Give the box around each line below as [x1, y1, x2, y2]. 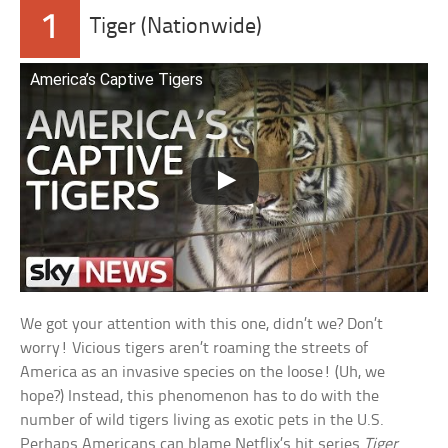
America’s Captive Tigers [30, 69, 204, 89]
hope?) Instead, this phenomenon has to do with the [20, 388, 380, 406]
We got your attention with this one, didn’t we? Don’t [20, 316, 384, 334]
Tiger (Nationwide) [90, 15, 263, 39]
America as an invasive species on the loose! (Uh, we [20, 364, 386, 382]
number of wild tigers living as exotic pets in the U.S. [20, 412, 385, 430]
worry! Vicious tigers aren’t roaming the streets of [20, 340, 369, 358]
